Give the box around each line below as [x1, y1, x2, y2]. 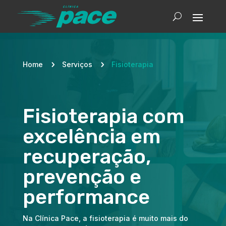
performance [22, 185, 150, 209]
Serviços [62, 60, 92, 69]
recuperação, [22, 145, 151, 169]
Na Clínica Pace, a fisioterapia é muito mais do [22, 214, 188, 223]
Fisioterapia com [22, 104, 184, 129]
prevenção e [22, 165, 141, 189]
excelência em [22, 125, 160, 149]
